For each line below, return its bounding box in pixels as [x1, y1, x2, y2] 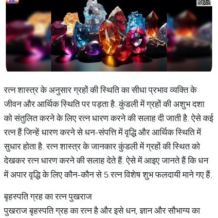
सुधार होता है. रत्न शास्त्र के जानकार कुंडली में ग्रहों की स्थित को [4, 141, 200, 152]
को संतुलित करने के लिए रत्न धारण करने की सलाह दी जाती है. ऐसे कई [4, 112, 213, 124]
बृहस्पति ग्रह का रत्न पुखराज [4, 191, 92, 202]
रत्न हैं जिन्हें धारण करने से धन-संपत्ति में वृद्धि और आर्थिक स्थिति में [4, 127, 201, 138]
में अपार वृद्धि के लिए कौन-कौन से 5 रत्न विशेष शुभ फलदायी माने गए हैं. [4, 169, 212, 180]
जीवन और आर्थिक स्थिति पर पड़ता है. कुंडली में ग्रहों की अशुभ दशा [4, 98, 204, 109]
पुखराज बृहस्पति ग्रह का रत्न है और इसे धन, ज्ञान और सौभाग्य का [4, 205, 200, 216]
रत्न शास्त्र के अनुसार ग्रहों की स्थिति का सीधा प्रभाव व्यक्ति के [4, 84, 197, 95]
